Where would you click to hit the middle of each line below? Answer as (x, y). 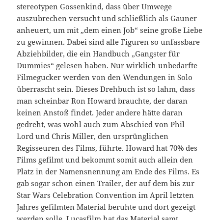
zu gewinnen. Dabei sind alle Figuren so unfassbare (109, 41)
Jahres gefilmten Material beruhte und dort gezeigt (106, 206)
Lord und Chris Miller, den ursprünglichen (93, 136)
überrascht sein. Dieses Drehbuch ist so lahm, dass (106, 89)
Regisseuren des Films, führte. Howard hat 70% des (107, 148)
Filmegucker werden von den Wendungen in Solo (105, 77)
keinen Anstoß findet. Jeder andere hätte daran (100, 112)
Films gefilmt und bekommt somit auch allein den (105, 159)
